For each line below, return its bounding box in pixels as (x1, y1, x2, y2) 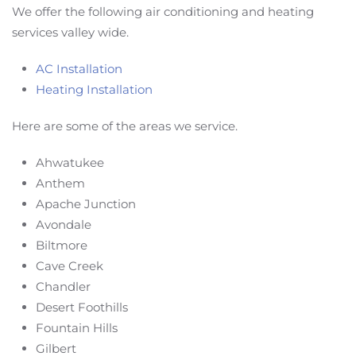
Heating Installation (36, 82, 153, 97)
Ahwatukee (36, 155, 104, 170)
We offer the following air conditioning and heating (12, 4, 314, 19)
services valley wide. (12, 25, 129, 40)
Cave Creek (36, 258, 103, 273)
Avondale (36, 217, 91, 232)
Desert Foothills (36, 300, 128, 315)
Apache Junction (36, 196, 136, 211)
